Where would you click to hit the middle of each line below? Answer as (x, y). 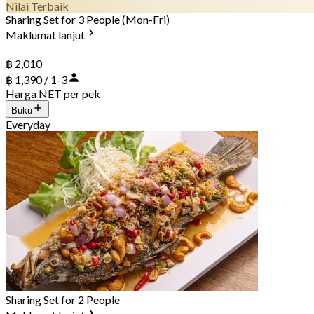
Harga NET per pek (53, 93)
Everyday (28, 124)
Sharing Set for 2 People (63, 299)
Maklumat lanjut (45, 34)
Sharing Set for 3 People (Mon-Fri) (88, 19)
